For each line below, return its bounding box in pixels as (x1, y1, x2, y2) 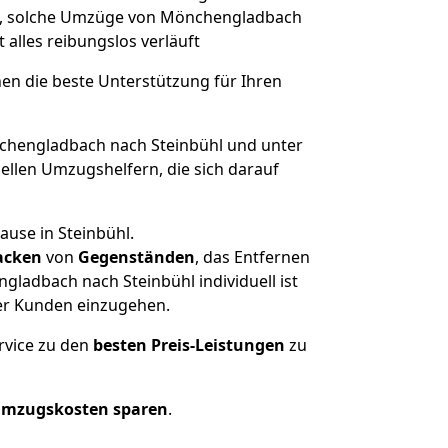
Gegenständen (78, 246, 195, 268)
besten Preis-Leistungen (93, 334, 285, 356)
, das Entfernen (195, 246, 310, 268)
